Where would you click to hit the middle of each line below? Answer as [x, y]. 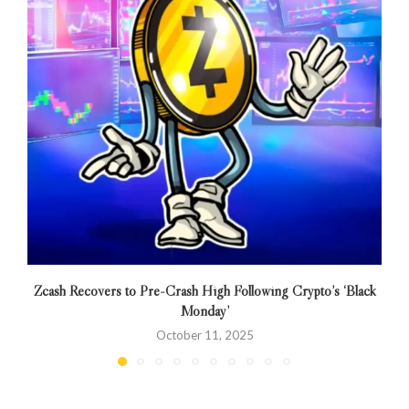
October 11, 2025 [204, 335]
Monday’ [204, 310]
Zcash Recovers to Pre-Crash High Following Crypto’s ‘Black [204, 290]
